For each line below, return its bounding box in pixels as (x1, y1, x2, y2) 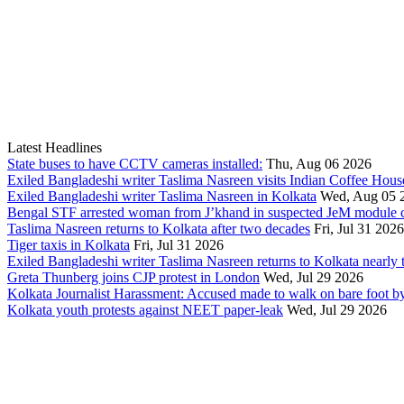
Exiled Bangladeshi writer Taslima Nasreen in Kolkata (7, 188, 317, 205)
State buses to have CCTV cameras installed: (7, 156, 262, 172)
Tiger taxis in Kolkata (7, 237, 130, 253)
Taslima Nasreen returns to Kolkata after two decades (7, 221, 310, 237)
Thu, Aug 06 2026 (266, 156, 372, 172)
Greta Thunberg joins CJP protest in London (7, 270, 260, 286)
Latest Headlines (7, 140, 102, 156)
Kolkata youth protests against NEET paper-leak (7, 302, 283, 318)
